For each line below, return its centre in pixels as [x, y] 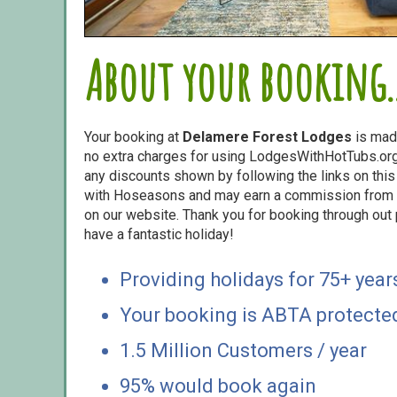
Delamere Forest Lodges [267, 136]
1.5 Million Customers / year [243, 350]
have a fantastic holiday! [159, 234]
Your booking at [133, 136]
